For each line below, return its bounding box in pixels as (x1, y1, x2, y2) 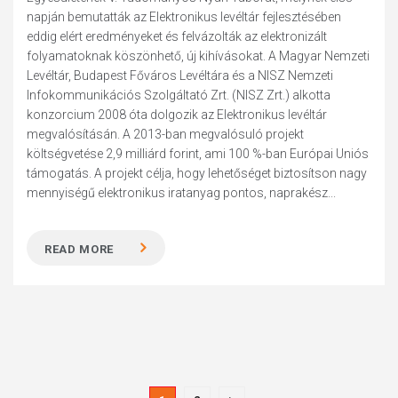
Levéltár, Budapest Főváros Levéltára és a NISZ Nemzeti (27, 68, 334, 83)
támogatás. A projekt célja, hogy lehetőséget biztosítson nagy (27, 166, 368, 180)
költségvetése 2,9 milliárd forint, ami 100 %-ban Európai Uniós (27, 147, 370, 161)
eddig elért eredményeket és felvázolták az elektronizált (27, 29, 328, 44)
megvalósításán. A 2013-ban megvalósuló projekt (27, 127, 305, 141)
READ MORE (44, 243, 115, 256)
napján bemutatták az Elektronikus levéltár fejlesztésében (27, 10, 342, 24)
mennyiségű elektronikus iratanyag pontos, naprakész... (27, 186, 337, 200)
